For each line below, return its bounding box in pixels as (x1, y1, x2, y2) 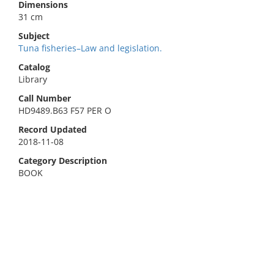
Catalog (18, 61, 50, 73)
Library (18, 73, 47, 85)
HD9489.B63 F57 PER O (18, 105, 111, 116)
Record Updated (18, 124, 87, 135)
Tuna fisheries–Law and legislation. (18, 42, 162, 54)
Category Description (18, 155, 107, 166)
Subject (18, 30, 50, 42)
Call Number (18, 92, 71, 104)
